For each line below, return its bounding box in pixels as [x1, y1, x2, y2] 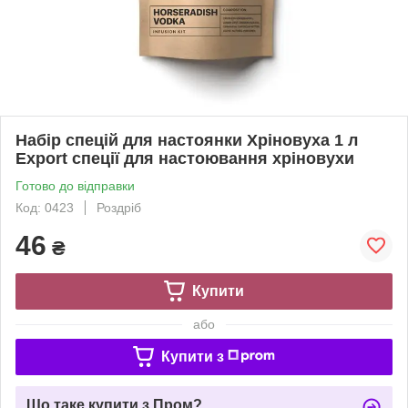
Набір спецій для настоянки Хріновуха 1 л [15, 130, 358, 149]
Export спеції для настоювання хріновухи [15, 148, 354, 168]
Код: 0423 [15, 199, 74, 215]
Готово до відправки [15, 178, 135, 193]
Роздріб [97, 199, 141, 215]
